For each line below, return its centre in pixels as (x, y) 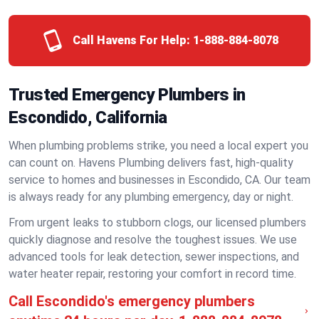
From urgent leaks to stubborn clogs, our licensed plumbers (157, 223)
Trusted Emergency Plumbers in (127, 95)
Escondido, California (88, 117)
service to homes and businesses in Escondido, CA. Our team (159, 180)
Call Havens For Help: (131, 40)
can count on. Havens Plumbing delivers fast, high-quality (151, 163)
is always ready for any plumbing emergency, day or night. (151, 197)
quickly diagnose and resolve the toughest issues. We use (153, 240)
